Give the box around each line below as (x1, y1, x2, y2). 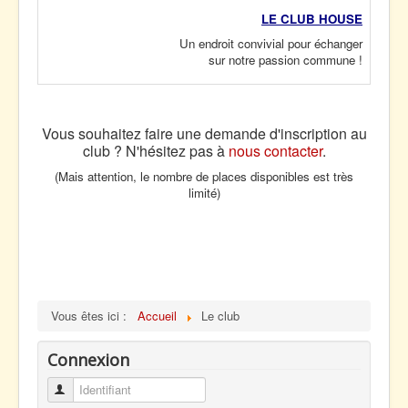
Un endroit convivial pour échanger (179, 35, 362, 52)
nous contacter (228, 140, 322, 161)
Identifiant (68, 381, 121, 398)
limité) (188, 184, 220, 201)
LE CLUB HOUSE (261, 10, 362, 27)
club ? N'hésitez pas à (82, 140, 229, 161)
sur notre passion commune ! (209, 51, 362, 68)
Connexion (47, 349, 129, 371)
